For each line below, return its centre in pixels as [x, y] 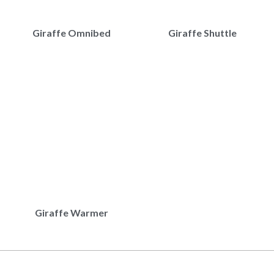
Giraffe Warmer [72, 213]
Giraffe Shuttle [202, 33]
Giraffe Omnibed [72, 33]
